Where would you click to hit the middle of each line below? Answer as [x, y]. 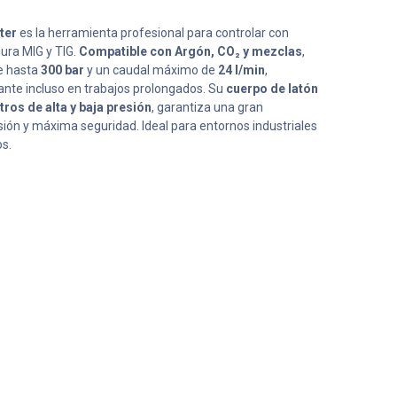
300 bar [62, 70]
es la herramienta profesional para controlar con [153, 33]
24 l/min [241, 70]
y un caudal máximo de [151, 70]
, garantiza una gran [207, 107]
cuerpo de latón [272, 89]
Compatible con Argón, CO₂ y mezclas [191, 51]
